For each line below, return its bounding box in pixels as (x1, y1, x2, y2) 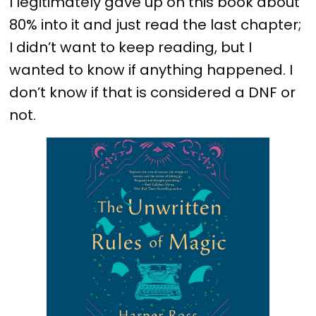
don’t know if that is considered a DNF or (9, 83, 296, 103)
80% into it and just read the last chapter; (9, 15, 302, 35)
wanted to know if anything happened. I (9, 60, 293, 80)
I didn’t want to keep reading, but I (9, 37, 253, 58)
